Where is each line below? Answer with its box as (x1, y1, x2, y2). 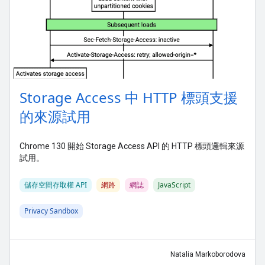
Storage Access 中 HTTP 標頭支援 (20, 87, 238, 107)
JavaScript (158, 179, 190, 190)
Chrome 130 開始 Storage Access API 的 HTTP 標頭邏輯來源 (20, 141, 244, 151)
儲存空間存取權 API (24, 179, 87, 190)
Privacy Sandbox (24, 205, 78, 216)
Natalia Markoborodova (170, 250, 245, 258)
